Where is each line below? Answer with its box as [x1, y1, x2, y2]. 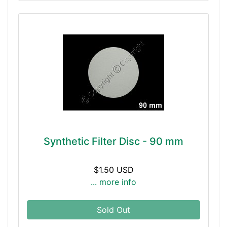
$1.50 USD [93, 165, 134, 175]
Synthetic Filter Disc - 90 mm [44, 135, 183, 147]
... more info [91, 177, 136, 187]
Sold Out [97, 205, 130, 215]
